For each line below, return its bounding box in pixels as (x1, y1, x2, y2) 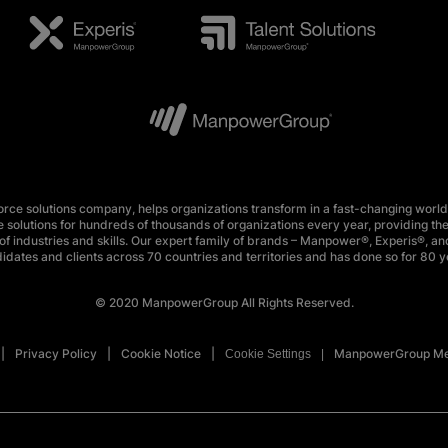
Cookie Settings (225, 347, 311, 362)
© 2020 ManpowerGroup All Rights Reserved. (94, 295, 354, 311)
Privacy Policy (15, 346, 97, 362)
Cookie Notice (121, 346, 201, 362)
